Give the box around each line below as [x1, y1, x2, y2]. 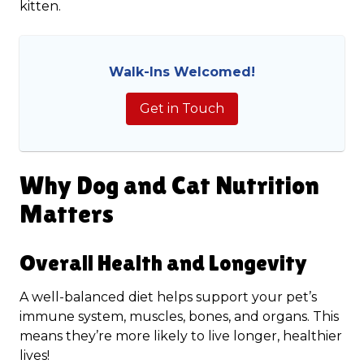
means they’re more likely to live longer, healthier [19, 328, 342, 344]
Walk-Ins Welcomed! [109, 64, 255, 80]
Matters [19, 198, 114, 228]
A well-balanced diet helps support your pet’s [19, 289, 317, 305]
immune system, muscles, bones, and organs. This [19, 309, 339, 324]
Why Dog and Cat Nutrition [19, 170, 319, 200]
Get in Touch [140, 101, 224, 116]
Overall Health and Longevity [19, 249, 307, 275]
